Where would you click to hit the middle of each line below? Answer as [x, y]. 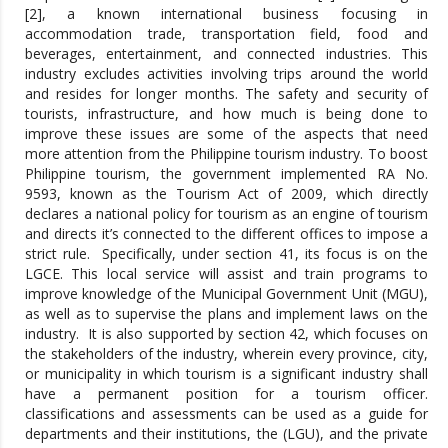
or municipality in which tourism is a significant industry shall [226, 373]
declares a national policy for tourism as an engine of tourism [226, 213]
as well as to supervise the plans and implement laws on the [226, 313]
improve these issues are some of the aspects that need [226, 133]
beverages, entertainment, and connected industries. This [226, 53]
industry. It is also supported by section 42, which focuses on [226, 333]
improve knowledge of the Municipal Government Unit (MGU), [226, 293]
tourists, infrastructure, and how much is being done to [226, 113]
